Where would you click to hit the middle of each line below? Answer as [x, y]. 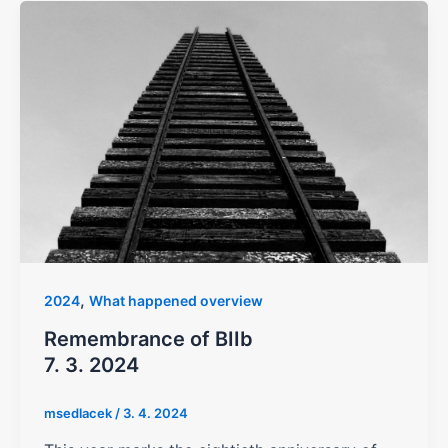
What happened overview [175, 300]
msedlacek [79, 412]
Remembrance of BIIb [148, 338]
